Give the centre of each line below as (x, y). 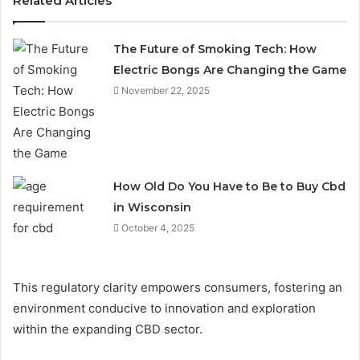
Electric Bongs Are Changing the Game (230, 70)
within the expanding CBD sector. (108, 329)
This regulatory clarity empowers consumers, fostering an (178, 288)
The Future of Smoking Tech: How (215, 49)
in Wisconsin (153, 208)
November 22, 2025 (166, 91)
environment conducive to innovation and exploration (164, 309)
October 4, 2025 (158, 228)
